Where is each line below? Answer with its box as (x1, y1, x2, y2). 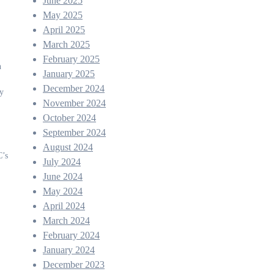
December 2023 (43, 259, 105, 270)
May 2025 (43, 10, 83, 20)
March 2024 (43, 215, 90, 226)
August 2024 (43, 142, 93, 152)
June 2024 (43, 171, 83, 182)
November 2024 (43, 98, 106, 108)
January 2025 (43, 68, 95, 79)
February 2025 (43, 54, 100, 64)
